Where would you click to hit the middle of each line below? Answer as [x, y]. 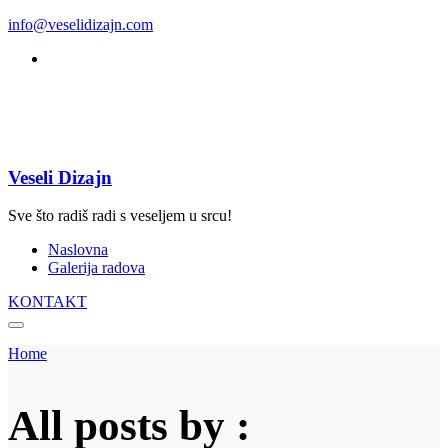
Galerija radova [96, 268]
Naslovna [78, 250]
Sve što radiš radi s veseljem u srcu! [120, 216]
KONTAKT [47, 302]
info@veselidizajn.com [80, 24]
